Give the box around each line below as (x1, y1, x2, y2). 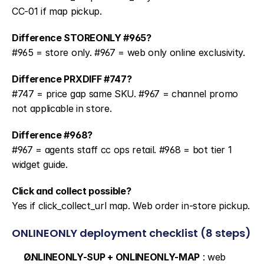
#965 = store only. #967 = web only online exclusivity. (12, 47, 245, 58)
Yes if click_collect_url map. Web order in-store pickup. (12, 200, 250, 212)
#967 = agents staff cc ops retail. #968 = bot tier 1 (12, 144, 232, 156)
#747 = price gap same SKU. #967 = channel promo (12, 88, 238, 100)
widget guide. (12, 159, 68, 170)
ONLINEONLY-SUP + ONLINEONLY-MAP (24, 251, 200, 263)
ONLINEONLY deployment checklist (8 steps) (12, 226, 251, 240)
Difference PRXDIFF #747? (12, 73, 132, 85)
